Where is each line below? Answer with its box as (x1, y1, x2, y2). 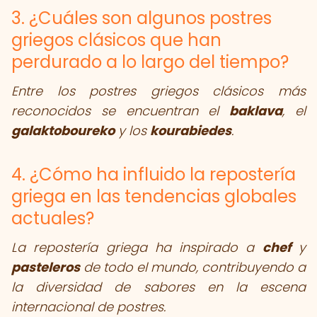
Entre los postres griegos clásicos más (11, 82, 306, 100)
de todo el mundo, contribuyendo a (80, 258, 306, 276)
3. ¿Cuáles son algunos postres (11, 6, 272, 30)
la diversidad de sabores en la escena (11, 278, 306, 296)
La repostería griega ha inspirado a (11, 238, 263, 256)
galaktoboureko (11, 122, 115, 139)
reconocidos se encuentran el (11, 102, 230, 120)
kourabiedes (150, 122, 231, 139)
